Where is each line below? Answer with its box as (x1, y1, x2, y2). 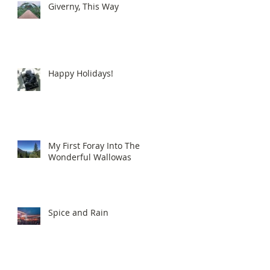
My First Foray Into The (48, 139, 140, 151)
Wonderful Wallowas (48, 151, 131, 163)
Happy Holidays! (48, 67, 113, 79)
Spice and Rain (48, 206, 108, 218)
